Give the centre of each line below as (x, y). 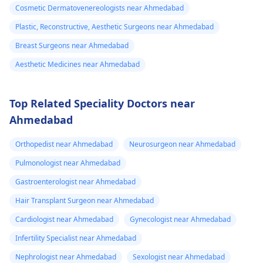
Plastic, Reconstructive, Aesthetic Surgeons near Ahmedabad (114, 27)
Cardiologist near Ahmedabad (64, 219)
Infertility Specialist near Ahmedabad (76, 238)
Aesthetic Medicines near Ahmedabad (77, 64)
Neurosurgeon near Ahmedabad (182, 144)
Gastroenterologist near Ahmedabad (75, 182)
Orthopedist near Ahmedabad (64, 144)
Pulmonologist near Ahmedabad (68, 163)
